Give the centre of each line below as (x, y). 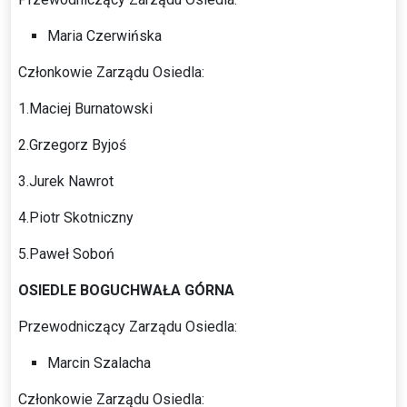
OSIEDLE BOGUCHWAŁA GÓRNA (126, 290)
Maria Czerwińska (104, 35)
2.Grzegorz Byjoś (72, 144)
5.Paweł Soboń (66, 253)
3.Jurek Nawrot (66, 181)
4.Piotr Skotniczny (76, 217)
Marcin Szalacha (99, 362)
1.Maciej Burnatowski (85, 108)
